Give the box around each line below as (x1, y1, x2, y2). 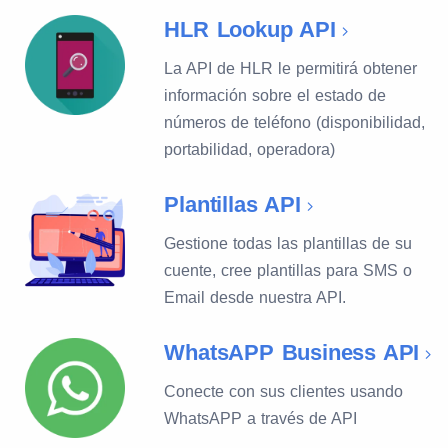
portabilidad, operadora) (164, 141, 336, 158)
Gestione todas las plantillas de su (164, 235, 413, 252)
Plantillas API (164, 192, 301, 217)
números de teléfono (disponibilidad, (164, 114, 426, 131)
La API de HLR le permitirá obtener (164, 60, 418, 77)
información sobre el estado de (164, 87, 387, 104)
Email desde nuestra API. (164, 289, 347, 306)
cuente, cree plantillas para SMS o (164, 262, 413, 279)
